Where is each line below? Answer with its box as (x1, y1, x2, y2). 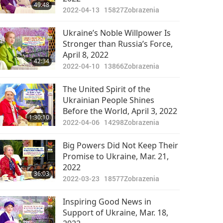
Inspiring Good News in (62, 196, 151, 207)
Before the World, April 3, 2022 (62, 106, 177, 116)
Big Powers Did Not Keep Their (62, 140, 178, 151)
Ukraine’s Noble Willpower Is (62, 27, 171, 38)
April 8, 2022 (62, 49, 109, 60)
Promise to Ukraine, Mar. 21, (62, 151, 169, 162)
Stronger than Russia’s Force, (62, 38, 173, 49)
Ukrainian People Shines (62, 95, 154, 106)
